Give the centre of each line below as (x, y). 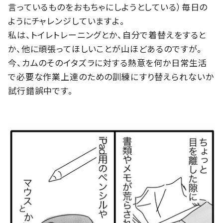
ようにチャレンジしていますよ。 (66, 21)
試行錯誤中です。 (41, 91)
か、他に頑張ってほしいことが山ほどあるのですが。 (105, 49)
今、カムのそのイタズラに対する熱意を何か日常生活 (108, 63)
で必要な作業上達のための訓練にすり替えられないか (111, 77)
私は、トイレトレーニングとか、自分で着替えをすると (107, 35)
